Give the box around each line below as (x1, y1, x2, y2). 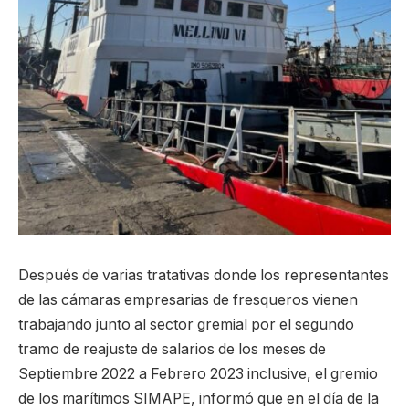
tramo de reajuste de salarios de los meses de (18, 341, 326, 358)
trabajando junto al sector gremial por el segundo (18, 316, 354, 333)
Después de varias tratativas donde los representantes (18, 267, 389, 284)
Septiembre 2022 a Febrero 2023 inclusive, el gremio (18, 365, 378, 383)
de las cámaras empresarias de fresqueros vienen (18, 291, 358, 309)
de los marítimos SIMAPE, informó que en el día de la (18, 390, 379, 407)
